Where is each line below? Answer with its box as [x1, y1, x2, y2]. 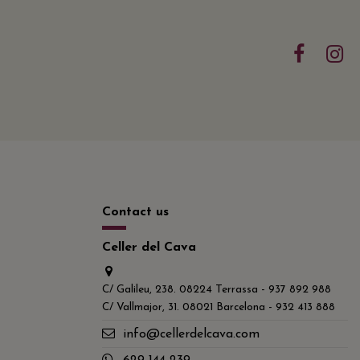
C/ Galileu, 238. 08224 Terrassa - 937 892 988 [102, 284, 331, 295]
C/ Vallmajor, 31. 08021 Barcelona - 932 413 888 [102, 301, 335, 313]
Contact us [102, 206, 169, 219]
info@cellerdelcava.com [122, 328, 260, 342]
